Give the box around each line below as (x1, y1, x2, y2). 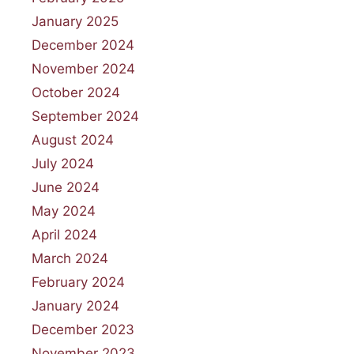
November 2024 (32, 60, 135, 77)
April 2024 (32, 226, 97, 243)
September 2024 (32, 107, 139, 124)
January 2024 (32, 297, 119, 314)
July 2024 (32, 155, 94, 171)
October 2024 (32, 84, 120, 100)
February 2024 (32, 273, 125, 290)
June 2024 (32, 179, 100, 195)
